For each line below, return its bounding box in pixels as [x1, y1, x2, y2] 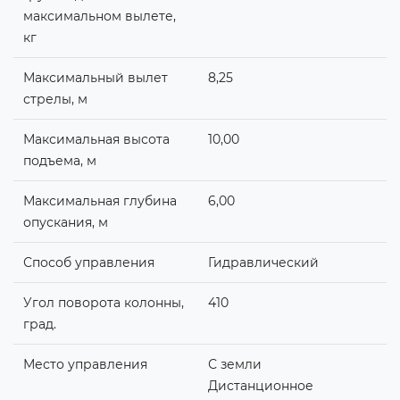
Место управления [22, 355, 147, 372]
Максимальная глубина [22, 192, 177, 209]
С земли [207, 355, 262, 372]
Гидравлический [207, 254, 319, 271]
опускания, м [22, 213, 108, 230]
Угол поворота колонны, [22, 294, 184, 311]
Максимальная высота [22, 130, 170, 147]
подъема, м [22, 152, 96, 169]
